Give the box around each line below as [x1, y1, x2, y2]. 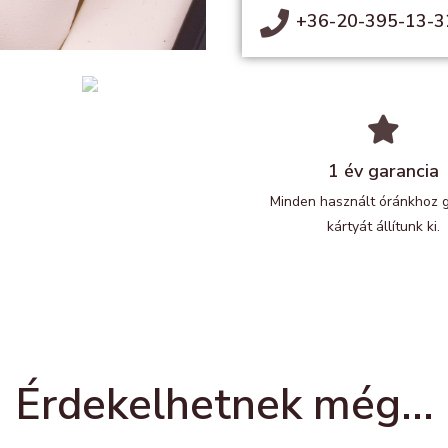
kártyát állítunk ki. [326, 217, 440, 236]
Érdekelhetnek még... [14, 376, 434, 434]
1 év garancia [327, 159, 439, 183]
